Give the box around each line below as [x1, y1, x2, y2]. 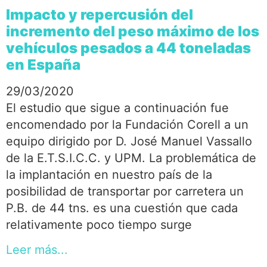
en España [6, 56, 80, 73]
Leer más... [6, 243, 68, 257]
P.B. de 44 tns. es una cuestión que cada [6, 201, 238, 215]
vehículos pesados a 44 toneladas [6, 39, 251, 57]
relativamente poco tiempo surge [6, 218, 192, 232]
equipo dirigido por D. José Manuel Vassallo [6, 134, 252, 148]
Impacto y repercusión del [6, 6, 193, 23]
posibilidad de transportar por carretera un [6, 184, 244, 198]
